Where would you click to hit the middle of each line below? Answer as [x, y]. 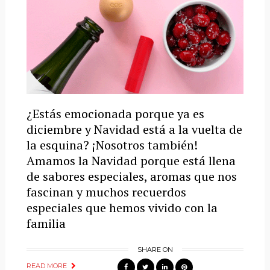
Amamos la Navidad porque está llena [131, 161]
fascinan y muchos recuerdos [106, 192]
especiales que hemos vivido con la [122, 208]
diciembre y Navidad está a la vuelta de [134, 130]
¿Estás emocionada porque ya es [115, 114]
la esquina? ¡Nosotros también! [112, 145]
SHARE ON [155, 250]
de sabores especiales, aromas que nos [131, 177]
